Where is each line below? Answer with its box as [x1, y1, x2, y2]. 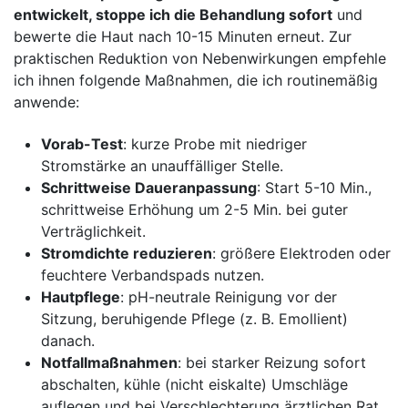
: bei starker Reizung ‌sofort [178, 352, 366, 372]
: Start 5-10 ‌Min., [257, 178, 372, 197]
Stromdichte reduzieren [41, 243, 212, 262]
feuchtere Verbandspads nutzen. [41, 265, 264, 284]
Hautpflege [41, 287, 120, 306]
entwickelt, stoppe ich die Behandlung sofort [14, 5, 332, 24]
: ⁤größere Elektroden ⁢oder [212, 243, 391, 262]
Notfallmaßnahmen [41, 352, 178, 372]
